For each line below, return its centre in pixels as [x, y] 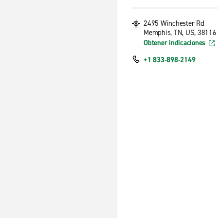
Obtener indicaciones [174, 43]
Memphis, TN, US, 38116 [180, 33]
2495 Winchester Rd [174, 23]
